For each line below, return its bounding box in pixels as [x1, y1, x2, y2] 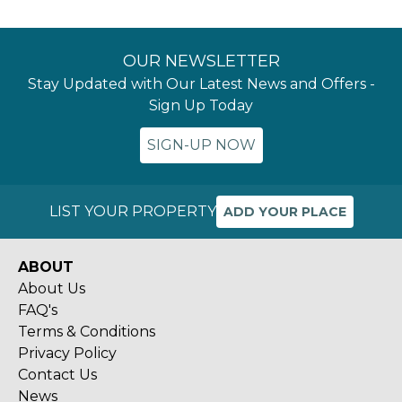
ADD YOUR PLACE [223, 204, 346, 220]
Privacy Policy [18, 345, 117, 362]
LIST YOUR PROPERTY [48, 203, 216, 220]
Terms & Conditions [18, 323, 155, 340]
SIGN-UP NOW [146, 136, 256, 153]
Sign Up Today [149, 97, 253, 114]
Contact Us [18, 366, 97, 383]
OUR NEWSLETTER [122, 51, 280, 71]
